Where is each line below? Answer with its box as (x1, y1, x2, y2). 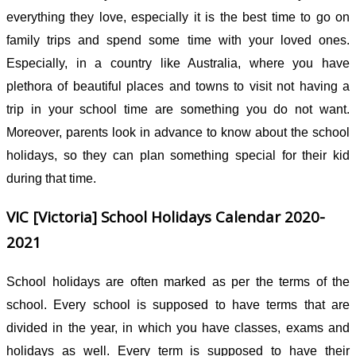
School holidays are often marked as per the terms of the (6, 275, 350, 289)
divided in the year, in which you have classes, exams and (6, 321, 350, 335)
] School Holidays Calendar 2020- (92, 207, 325, 227)
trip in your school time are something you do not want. (6, 102, 350, 116)
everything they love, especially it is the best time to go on (6, 10, 350, 24)
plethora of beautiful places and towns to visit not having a (6, 79, 350, 93)
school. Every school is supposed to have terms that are (6, 298, 350, 312)
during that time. (6, 171, 96, 185)
